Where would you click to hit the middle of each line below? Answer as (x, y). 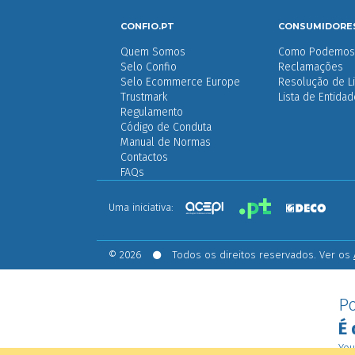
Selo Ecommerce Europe (180, 82)
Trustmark (144, 97)
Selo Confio (149, 67)
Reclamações (310, 67)
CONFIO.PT (147, 26)
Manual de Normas (166, 142)
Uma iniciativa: (143, 208)
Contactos (144, 157)
